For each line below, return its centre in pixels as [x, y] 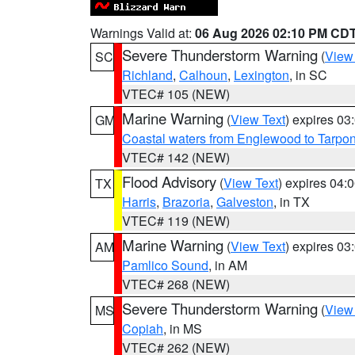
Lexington [261, 75]
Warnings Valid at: [143, 33]
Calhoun [203, 75]
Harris [139, 202]
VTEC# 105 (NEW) [176, 94]
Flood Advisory [169, 181]
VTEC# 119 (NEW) [176, 221]
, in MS [183, 328]
